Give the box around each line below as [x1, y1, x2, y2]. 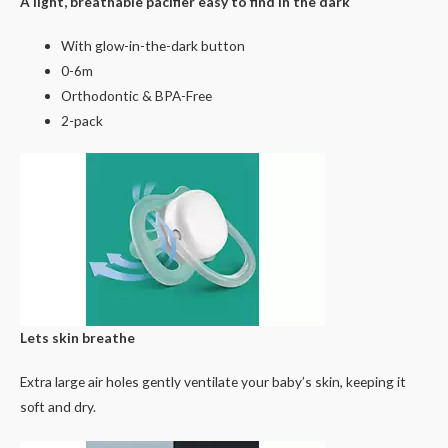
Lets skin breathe [20, 329, 135, 347]
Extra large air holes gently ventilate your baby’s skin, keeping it [20, 373, 406, 391]
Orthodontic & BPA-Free [61, 86, 213, 104]
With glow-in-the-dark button [61, 36, 246, 54]
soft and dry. [20, 398, 96, 416]
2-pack [61, 111, 104, 129]
